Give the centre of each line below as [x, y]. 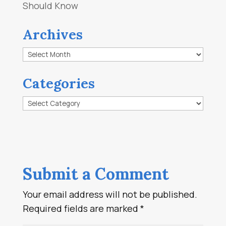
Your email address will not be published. [110, 194]
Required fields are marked [81, 209]
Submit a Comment [96, 174]
